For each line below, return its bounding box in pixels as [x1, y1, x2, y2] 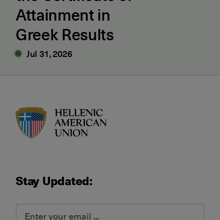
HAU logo [107, 107, 144, 120]
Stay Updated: [16, 171, 93, 189]
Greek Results [16, 22, 114, 46]
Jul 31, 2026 [26, 47, 72, 60]
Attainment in [16, 2, 110, 26]
